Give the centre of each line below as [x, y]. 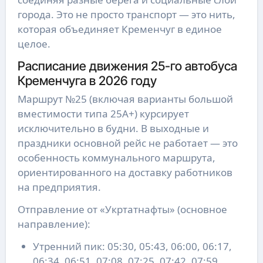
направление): [54, 224]
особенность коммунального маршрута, [116, 158]
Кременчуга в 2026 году [87, 80]
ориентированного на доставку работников [125, 173]
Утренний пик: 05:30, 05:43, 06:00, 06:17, [132, 247]
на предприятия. [59, 187]
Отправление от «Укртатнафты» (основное [122, 210]
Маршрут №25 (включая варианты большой [125, 99]
